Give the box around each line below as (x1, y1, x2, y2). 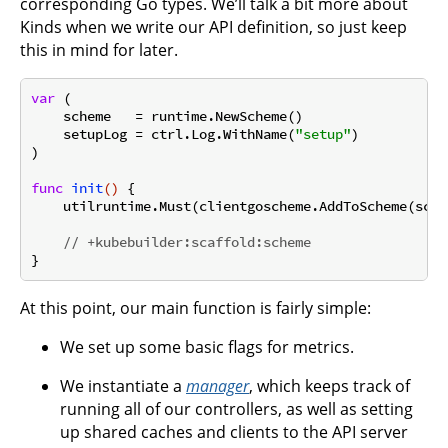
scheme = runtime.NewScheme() (31, 107, 303, 126)
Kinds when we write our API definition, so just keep (20, 15, 407, 38)
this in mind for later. (20, 38, 178, 61)
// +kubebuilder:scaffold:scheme (63, 233, 311, 252)
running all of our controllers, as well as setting (60, 397, 413, 420)
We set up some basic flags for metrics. (60, 335, 354, 358)
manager (186, 374, 249, 397)
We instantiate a (60, 374, 186, 397)
